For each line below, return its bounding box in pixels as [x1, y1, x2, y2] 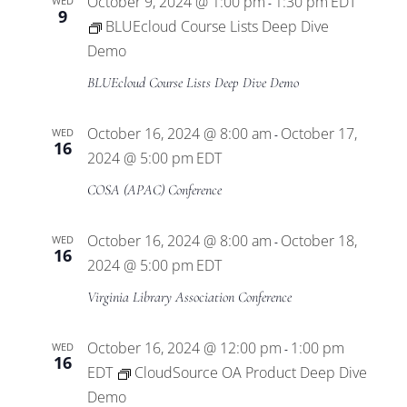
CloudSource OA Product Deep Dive [134, 362, 367, 382]
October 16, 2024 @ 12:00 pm [86, 338, 282, 358]
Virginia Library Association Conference [86, 288, 292, 306]
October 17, [280, 124, 357, 144]
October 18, [280, 231, 357, 251]
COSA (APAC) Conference [86, 181, 222, 199]
